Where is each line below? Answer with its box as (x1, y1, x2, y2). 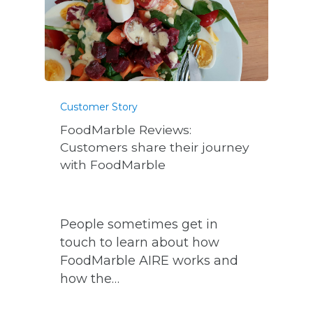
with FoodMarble (60, 156, 166, 172)
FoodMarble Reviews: (60, 122, 192, 137)
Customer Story (60, 100, 138, 113)
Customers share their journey (60, 139, 250, 154)
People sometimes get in (60, 216, 219, 232)
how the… (60, 270, 120, 286)
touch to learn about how (60, 234, 220, 250)
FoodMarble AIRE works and (60, 252, 239, 268)
